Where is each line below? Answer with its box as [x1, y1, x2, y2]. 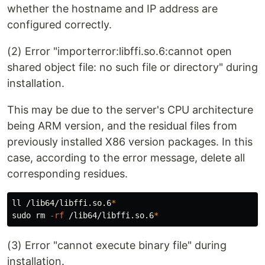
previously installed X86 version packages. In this [7, 135, 253, 148]
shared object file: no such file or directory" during [7, 61, 258, 73]
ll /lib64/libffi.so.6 [12, 198, 111, 208]
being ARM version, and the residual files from [7, 119, 237, 132]
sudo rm [12, 211, 45, 220]
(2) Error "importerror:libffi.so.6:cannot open [7, 45, 232, 57]
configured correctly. [7, 18, 112, 31]
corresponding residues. [7, 167, 128, 180]
